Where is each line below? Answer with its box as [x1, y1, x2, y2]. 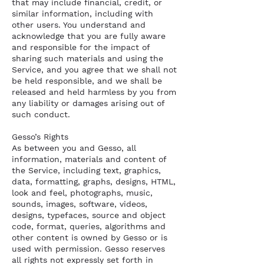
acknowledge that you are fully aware [12, 31, 166, 41]
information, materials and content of [12, 154, 166, 164]
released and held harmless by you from [12, 87, 176, 97]
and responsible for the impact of [12, 42, 150, 52]
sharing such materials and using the [12, 54, 163, 63]
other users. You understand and [12, 20, 146, 29]
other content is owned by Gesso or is [12, 233, 167, 242]
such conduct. [12, 110, 70, 119]
